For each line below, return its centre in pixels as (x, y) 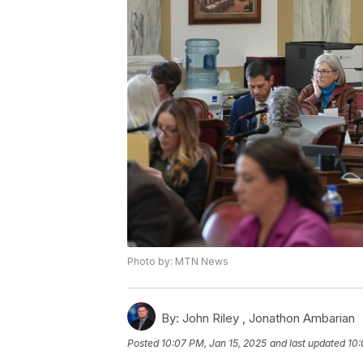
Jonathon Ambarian (302, 318)
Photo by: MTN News (178, 262)
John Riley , (214, 318)
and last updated (307, 344)
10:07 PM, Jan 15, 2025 (214, 344)
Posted (144, 344)
